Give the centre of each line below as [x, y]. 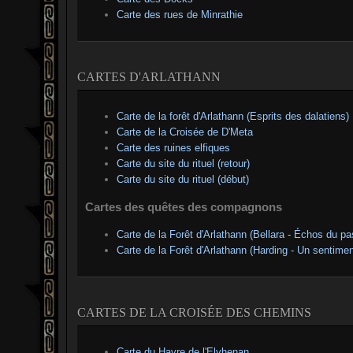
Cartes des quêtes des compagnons [184, 206]
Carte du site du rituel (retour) [183, 163]
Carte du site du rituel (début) [183, 179]
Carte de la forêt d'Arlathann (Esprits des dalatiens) [233, 116]
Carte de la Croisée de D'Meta [185, 132]
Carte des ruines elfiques [173, 147]
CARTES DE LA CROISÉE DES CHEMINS [194, 312]
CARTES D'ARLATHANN [149, 76]
